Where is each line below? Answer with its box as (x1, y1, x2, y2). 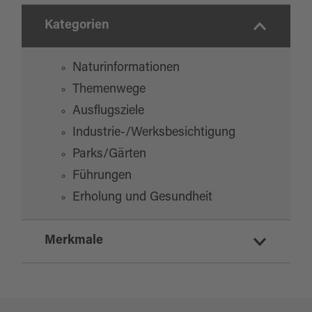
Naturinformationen (72, 62, 180, 75)
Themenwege (72, 84, 146, 97)
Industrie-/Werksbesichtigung (72, 127, 235, 140)
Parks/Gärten (72, 148, 146, 162)
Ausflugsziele (72, 105, 144, 118)
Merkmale (44, 235, 103, 248)
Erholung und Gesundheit (72, 192, 212, 205)
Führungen (72, 170, 132, 183)
